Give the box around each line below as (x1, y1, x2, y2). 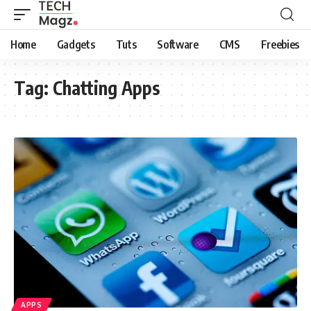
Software (157, 37, 199, 51)
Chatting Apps (53, 76, 160, 99)
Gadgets (56, 37, 95, 51)
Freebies (260, 37, 300, 51)
